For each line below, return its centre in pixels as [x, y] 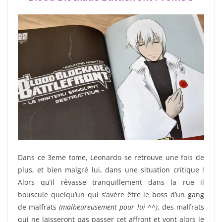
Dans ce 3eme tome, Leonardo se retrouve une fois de [111, 157]
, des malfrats [181, 207]
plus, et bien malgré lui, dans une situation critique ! [111, 169]
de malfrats [39, 207]
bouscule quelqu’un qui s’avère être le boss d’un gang [111, 194]
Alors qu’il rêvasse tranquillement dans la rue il [111, 182]
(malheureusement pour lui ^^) [108, 207]
